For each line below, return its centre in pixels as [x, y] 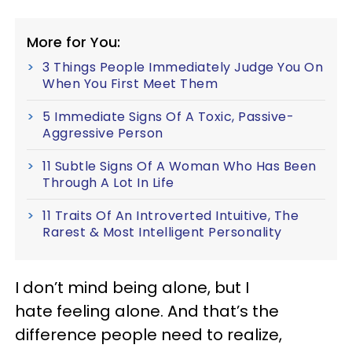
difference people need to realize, [148, 334]
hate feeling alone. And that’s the [147, 311]
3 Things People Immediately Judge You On [183, 67]
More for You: [73, 42]
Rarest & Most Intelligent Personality [162, 232]
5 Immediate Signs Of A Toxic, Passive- [168, 116]
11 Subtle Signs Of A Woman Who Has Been [180, 166]
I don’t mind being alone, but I [132, 287]
